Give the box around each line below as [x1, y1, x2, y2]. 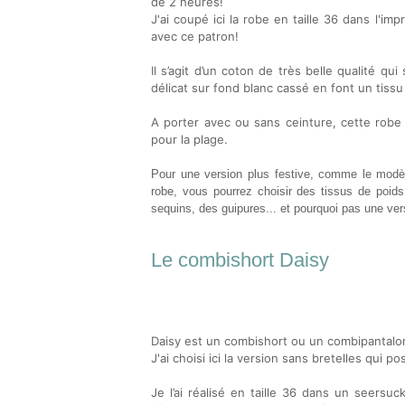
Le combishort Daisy [151, 249, 329, 271]
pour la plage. [151, 132, 228, 146]
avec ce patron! [151, 29, 239, 43]
